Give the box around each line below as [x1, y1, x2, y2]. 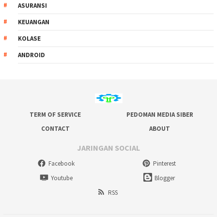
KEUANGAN [18, 18, 49, 27]
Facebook [48, 159, 75, 168]
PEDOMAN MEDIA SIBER [126, 110, 193, 119]
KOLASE [18, 34, 41, 43]
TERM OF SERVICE [30, 110, 81, 119]
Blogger [154, 174, 175, 183]
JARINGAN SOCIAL [77, 142, 140, 153]
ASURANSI [18, 1, 47, 10]
